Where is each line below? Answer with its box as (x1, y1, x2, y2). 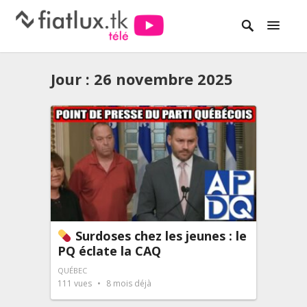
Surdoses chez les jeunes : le (71, 227, 247, 244)
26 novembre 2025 (94, 69, 233, 89)
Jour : (51, 69, 94, 89)
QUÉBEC (58, 265, 87, 275)
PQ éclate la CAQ (58, 242, 161, 259)
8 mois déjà (104, 277, 151, 289)
